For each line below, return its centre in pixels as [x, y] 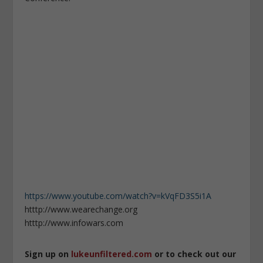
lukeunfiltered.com [112, 254]
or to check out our [194, 254]
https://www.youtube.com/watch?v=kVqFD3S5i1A [118, 196]
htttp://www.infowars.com [74, 223]
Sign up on [48, 254]
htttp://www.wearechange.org [81, 210]
